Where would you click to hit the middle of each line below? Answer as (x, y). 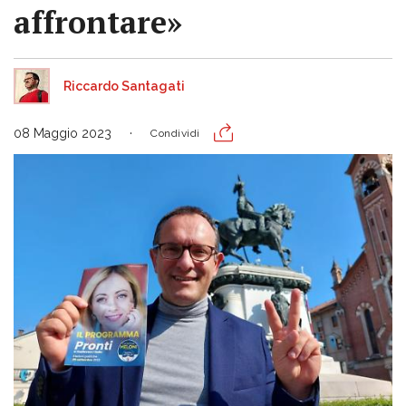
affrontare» (98, 22)
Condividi (175, 133)
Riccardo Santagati (124, 86)
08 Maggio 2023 (63, 133)
